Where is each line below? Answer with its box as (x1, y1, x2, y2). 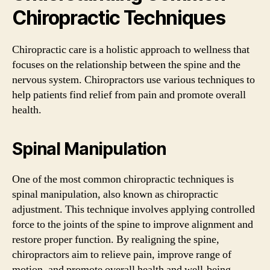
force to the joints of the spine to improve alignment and (12, 218, 253, 231)
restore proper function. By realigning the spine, (12, 233, 219, 246)
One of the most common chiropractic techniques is (12, 172, 234, 186)
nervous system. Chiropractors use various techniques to (12, 73, 255, 87)
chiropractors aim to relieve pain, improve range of (12, 248, 231, 262)
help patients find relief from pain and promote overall (12, 88, 246, 102)
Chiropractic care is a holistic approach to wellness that (12, 43, 250, 57)
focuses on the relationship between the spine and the (12, 58, 240, 72)
